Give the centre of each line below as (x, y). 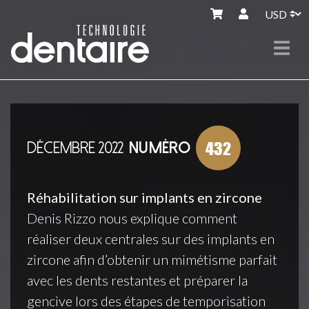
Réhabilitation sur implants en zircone (144, 197)
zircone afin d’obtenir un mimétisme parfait (152, 259)
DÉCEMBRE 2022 (75, 148)
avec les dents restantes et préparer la (137, 280)
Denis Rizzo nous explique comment (132, 218)
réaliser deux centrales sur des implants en (151, 239)
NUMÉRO (160, 148)
